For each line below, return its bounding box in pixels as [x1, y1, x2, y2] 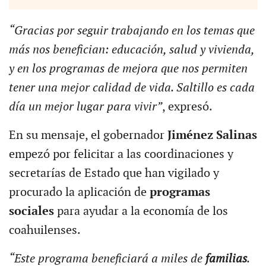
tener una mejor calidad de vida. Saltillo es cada [8, 81, 255, 96]
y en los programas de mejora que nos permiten [8, 62, 248, 77]
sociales [8, 204, 57, 219]
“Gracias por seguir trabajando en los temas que [8, 24, 255, 39]
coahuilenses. [8, 223, 81, 238]
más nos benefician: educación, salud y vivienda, [8, 43, 254, 58]
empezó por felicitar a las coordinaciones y [8, 147, 233, 162]
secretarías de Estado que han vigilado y [8, 166, 219, 181]
